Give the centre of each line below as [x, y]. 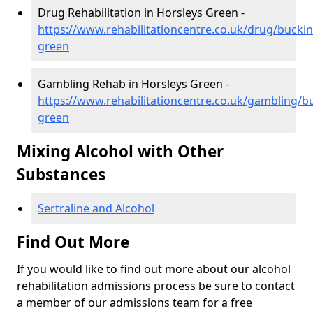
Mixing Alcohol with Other [120, 152]
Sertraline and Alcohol [96, 209]
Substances [61, 175]
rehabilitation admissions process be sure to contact [156, 286]
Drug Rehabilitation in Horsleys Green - [141, 13]
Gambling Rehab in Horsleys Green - [133, 84]
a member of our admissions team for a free [134, 303]
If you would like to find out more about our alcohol [154, 269]
